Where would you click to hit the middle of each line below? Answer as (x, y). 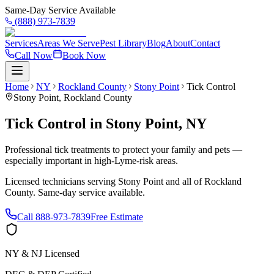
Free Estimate (117, 217)
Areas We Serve (68, 43)
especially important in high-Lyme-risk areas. (91, 160)
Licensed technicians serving (61, 181)
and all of (184, 181)
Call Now (34, 55)
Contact (205, 43)
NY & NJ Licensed (42, 253)
